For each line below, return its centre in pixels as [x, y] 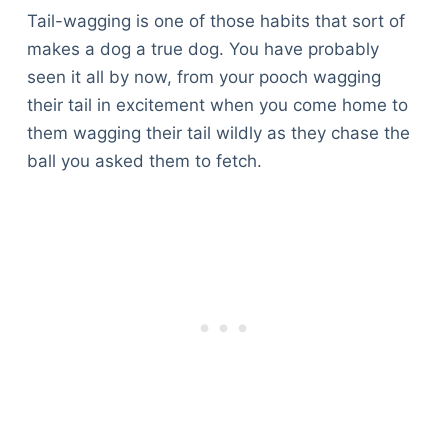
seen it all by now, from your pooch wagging [203, 77]
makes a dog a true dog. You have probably [202, 49]
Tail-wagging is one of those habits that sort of [215, 21]
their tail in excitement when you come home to [217, 105]
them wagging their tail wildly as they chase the [218, 133]
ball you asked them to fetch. [144, 161]
